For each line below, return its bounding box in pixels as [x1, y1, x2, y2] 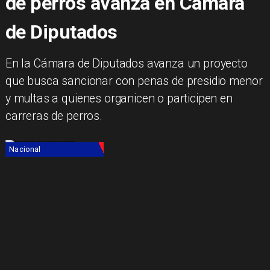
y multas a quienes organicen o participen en [5, 92, 233, 106]
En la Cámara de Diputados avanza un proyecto [5, 57, 248, 71]
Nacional [9, 145, 41, 154]
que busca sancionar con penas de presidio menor [5, 74, 263, 89]
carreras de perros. [5, 109, 102, 124]
